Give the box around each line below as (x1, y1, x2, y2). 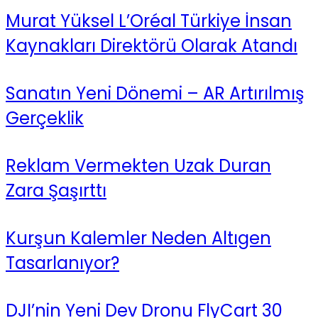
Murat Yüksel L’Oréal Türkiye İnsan (6, 9, 292, 33)
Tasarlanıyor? (6, 251, 119, 275)
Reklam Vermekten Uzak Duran (6, 153, 271, 177)
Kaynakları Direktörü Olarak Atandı (6, 34, 297, 58)
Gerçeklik (6, 106, 84, 131)
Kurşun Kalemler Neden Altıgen (6, 226, 271, 250)
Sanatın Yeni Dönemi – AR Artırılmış (6, 82, 305, 106)
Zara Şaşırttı (6, 178, 106, 202)
